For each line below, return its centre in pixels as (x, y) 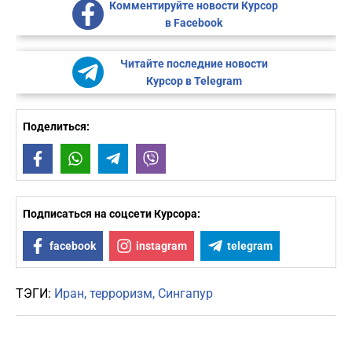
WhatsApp (115, 159)
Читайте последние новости (194, 64)
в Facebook (194, 23)
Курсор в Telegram (194, 81)
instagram (161, 246)
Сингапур (185, 294)
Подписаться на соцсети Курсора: (112, 214)
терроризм (121, 294)
